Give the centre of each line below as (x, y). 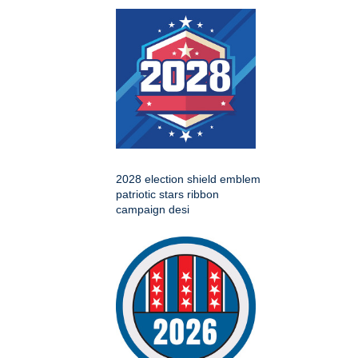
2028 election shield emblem (188, 179)
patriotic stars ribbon (167, 195)
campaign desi (153, 210)
